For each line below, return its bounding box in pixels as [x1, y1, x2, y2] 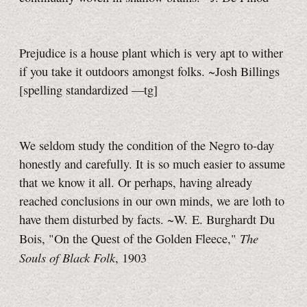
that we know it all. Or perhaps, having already [19, 174, 252, 191]
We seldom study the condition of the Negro [19, 137, 243, 154]
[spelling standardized [19, 82, 132, 99]
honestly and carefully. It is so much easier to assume [19, 156, 285, 173]
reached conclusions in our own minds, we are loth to [19, 193, 284, 210]
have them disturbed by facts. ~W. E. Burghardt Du [19, 211, 275, 228]
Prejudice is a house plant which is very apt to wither [19, 45, 283, 62]
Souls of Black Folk [19, 249, 115, 267]
